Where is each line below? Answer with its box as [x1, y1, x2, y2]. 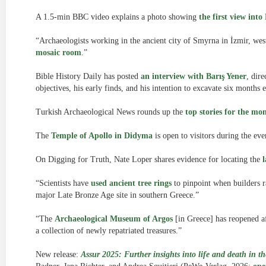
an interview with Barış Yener [141, 72, 246, 81]
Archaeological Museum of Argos [55, 214, 173, 223]
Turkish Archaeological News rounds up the [36, 107, 185, 116]
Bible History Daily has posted [36, 72, 141, 81]
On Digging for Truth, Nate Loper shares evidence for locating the [36, 155, 262, 164]
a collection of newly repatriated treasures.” [36, 226, 182, 235]
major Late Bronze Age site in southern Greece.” [36, 191, 199, 199]
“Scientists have [36, 179, 91, 188]
